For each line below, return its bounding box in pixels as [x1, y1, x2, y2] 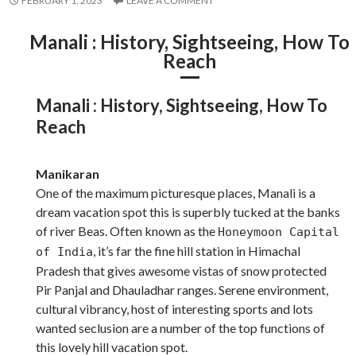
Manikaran [36, 165, 99, 181]
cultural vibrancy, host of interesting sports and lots [36, 300, 313, 316]
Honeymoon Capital [218, 224, 339, 239]
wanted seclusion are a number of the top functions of [36, 319, 325, 335]
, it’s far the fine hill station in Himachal [93, 242, 300, 258]
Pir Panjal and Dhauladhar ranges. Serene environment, [36, 281, 328, 297]
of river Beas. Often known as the [36, 222, 218, 238]
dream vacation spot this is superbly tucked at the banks [36, 203, 340, 219]
